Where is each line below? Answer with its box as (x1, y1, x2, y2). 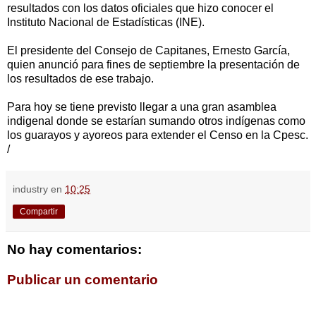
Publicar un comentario (7, 272, 158, 288)
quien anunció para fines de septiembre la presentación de (7, 58, 300, 71)
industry (13, 183, 48, 195)
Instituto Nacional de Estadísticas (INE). (7, 16, 205, 28)
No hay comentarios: (7, 241, 142, 257)
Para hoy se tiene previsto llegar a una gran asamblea (7, 100, 276, 113)
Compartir (20, 206, 58, 217)
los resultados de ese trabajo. (7, 72, 154, 85)
